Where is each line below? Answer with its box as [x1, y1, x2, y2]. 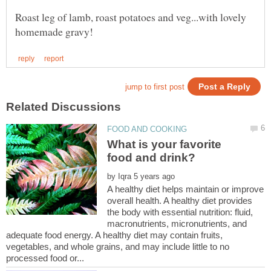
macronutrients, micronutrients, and [107, 218, 247, 229]
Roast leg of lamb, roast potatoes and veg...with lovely [15, 10, 246, 25]
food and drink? [107, 151, 196, 165]
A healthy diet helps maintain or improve [107, 184, 264, 195]
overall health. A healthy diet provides [107, 195, 253, 206]
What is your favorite [107, 138, 222, 151]
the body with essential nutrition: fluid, [107, 207, 253, 218]
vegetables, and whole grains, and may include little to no [6, 241, 229, 252]
